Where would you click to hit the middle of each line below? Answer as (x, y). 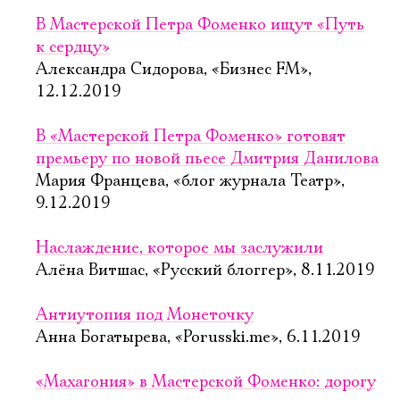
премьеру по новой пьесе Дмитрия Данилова (207, 159)
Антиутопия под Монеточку (145, 315)
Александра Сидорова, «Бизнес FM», (174, 70)
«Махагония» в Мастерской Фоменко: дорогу (206, 382)
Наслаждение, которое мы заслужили (179, 248)
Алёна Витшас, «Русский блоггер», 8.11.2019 (205, 271)
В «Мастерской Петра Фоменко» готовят (191, 137)
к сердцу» (73, 47)
